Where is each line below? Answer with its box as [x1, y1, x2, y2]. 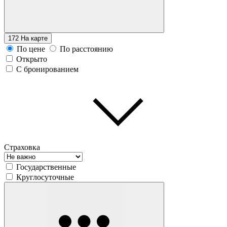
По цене [17, 44, 45, 53]
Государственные [16, 162, 76, 171]
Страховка [4, 142, 40, 152]
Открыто [16, 54, 47, 63]
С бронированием [16, 64, 79, 73]
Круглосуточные [16, 172, 74, 181]
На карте [21, 34, 48, 42]
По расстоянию [60, 44, 113, 53]
